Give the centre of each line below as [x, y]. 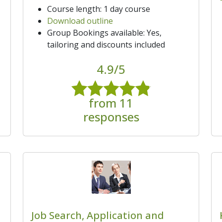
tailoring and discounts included [106, 44]
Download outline [80, 21]
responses [111, 117]
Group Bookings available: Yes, [104, 32]
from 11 [111, 103]
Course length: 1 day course [99, 9]
